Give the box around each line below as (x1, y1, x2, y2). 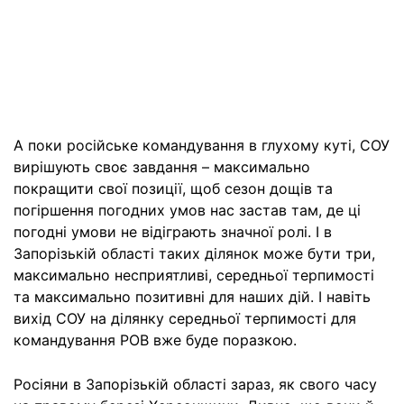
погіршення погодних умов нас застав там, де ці (14, 201, 361, 220)
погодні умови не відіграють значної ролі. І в (14, 223, 332, 242)
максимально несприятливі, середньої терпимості (14, 266, 374, 285)
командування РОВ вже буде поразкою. (14, 331, 297, 350)
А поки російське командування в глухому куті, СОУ (14, 136, 390, 155)
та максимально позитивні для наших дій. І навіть (14, 288, 371, 307)
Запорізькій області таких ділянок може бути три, (14, 244, 375, 263)
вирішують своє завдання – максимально (14, 158, 310, 177)
